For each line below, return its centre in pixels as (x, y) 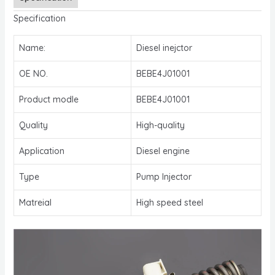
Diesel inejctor (164, 48)
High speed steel (169, 202)
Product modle (48, 99)
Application (41, 151)
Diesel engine (163, 151)
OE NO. (33, 73)
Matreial (35, 202)
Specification (39, 18)
